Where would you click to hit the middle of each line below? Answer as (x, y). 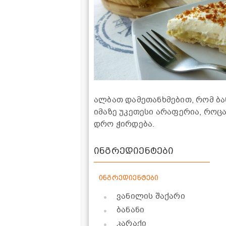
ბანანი (131, 210)
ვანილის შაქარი (151, 196)
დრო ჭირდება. (124, 124)
